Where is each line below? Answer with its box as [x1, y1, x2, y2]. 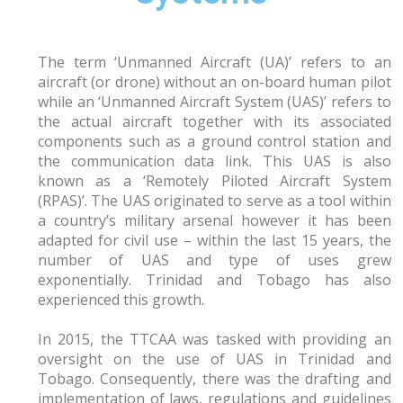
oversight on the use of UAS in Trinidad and [37, 349, 391, 369]
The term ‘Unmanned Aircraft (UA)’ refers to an [37, 52, 391, 72]
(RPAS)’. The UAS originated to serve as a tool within [37, 191, 391, 210]
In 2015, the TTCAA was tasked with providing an [37, 329, 391, 349]
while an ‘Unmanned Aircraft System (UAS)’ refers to [37, 92, 391, 112]
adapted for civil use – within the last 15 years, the [37, 230, 391, 250]
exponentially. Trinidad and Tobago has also [37, 270, 391, 290]
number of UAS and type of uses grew [37, 250, 391, 270]
